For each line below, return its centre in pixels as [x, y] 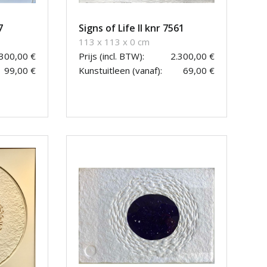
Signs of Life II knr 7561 [131, 28]
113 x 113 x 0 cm [114, 42]
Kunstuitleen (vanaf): [120, 71]
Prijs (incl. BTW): [111, 56]
